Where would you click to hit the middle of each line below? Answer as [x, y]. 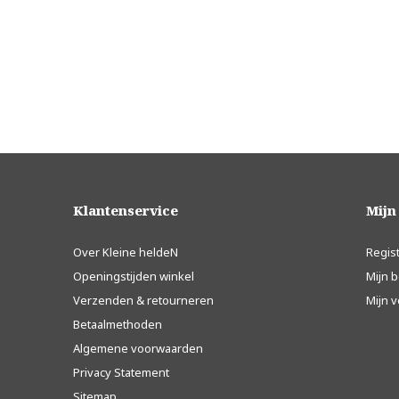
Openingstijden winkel [134, 276]
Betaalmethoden [118, 324]
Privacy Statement [121, 372]
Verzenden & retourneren [143, 300]
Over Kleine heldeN [126, 252]
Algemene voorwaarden [138, 348]
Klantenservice [126, 210]
